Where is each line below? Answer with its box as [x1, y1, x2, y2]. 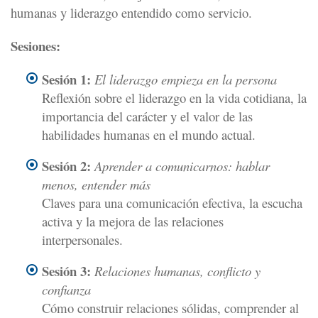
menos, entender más [42, 175, 150, 193]
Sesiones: [11, 36, 60, 55]
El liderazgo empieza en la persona [94, 70, 277, 88]
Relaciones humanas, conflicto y [94, 262, 261, 280]
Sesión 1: [42, 70, 91, 89]
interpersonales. [42, 231, 123, 248]
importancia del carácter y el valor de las [42, 107, 253, 125]
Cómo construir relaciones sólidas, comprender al [42, 299, 299, 317]
